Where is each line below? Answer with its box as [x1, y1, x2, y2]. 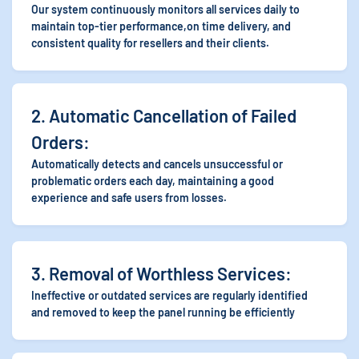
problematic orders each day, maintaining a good [31, 174, 274, 188]
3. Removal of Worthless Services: [31, 263, 292, 284]
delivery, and [228, 19, 291, 33]
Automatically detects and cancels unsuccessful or [31, 157, 283, 171]
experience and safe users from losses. [31, 191, 227, 204]
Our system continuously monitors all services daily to [31, 2, 300, 16]
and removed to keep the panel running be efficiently [31, 305, 295, 319]
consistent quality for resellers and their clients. [31, 36, 269, 50]
